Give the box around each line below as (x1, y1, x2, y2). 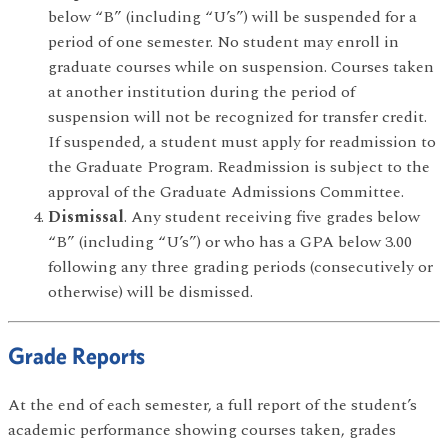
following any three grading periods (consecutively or (48, 254, 433, 279)
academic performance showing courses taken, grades (8, 417, 396, 442)
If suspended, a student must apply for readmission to (48, 129, 436, 154)
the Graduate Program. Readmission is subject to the (48, 154, 430, 179)
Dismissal (48, 204, 124, 229)
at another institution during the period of (48, 79, 355, 104)
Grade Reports (8, 340, 145, 370)
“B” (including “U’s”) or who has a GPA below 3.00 (48, 229, 412, 254)
